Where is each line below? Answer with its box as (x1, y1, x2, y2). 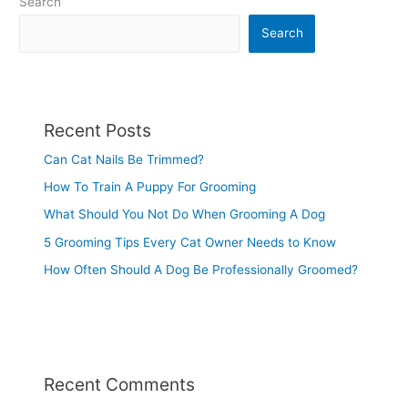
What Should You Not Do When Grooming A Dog (44, 207, 326, 222)
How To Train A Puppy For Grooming (44, 179, 257, 195)
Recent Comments (44, 373, 196, 396)
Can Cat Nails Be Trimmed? (44, 151, 205, 167)
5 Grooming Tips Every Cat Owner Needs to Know (44, 234, 337, 250)
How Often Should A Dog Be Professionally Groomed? (44, 262, 359, 278)
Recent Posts (44, 118, 152, 141)
